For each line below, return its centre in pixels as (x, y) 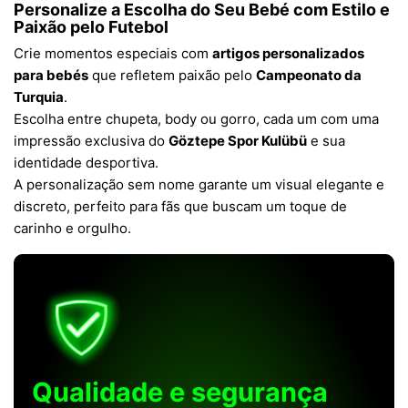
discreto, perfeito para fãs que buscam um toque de (180, 206)
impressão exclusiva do (91, 141)
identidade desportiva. (86, 163)
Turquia (39, 97)
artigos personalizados (288, 53)
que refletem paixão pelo (172, 75)
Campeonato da (309, 75)
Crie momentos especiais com (113, 53)
